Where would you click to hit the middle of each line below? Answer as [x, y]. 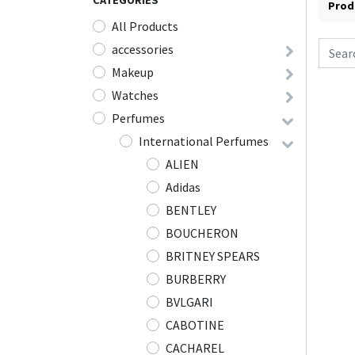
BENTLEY [191, 210]
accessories [143, 50]
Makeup [133, 73]
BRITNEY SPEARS [213, 256]
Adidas [183, 187]
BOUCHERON [202, 233]
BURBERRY [196, 279]
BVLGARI [189, 302]
